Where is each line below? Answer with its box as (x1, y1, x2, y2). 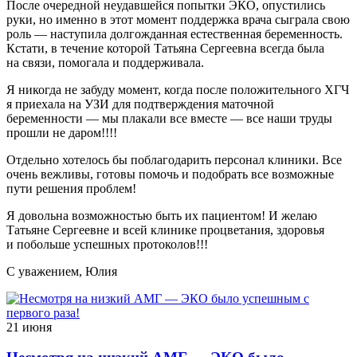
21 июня (6, 320, 52, 334)
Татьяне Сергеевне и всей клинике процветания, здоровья (6, 222, 324, 237)
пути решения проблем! (6, 181, 136, 195)
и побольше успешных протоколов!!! (6, 237, 208, 251)
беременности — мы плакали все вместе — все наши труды (6, 111, 332, 125)
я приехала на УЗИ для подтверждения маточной (6, 96, 274, 111)
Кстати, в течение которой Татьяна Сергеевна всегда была (6, 41, 324, 55)
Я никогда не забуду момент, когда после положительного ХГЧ (6, 82, 349, 96)
